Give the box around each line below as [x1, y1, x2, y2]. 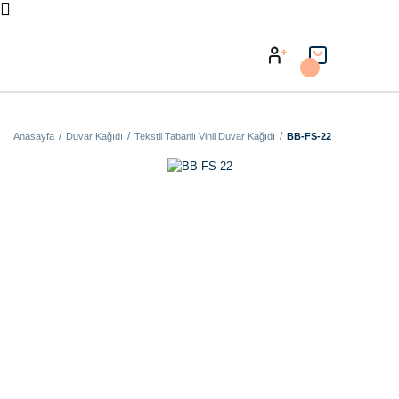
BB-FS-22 [287, 131, 331, 142]
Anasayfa [13, 131, 54, 142]
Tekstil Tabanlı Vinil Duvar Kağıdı [134, 131, 275, 142]
